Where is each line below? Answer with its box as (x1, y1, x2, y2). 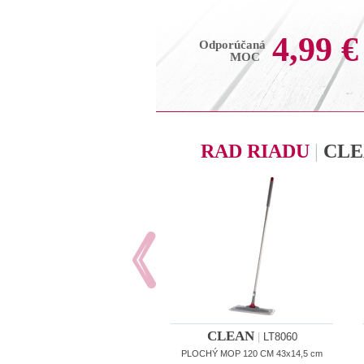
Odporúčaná (199, 38, 266, 51)
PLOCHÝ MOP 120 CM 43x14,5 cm (181, 349, 323, 358)
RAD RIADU (201, 141, 314, 162)
